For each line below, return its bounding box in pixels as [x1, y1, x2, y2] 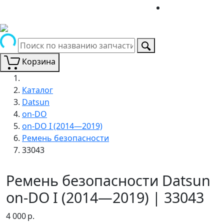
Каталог [22, 84, 53, 95]
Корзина [22, 56, 55, 67]
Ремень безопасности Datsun [6, 170, 210, 190]
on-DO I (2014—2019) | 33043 [6, 187, 204, 207]
